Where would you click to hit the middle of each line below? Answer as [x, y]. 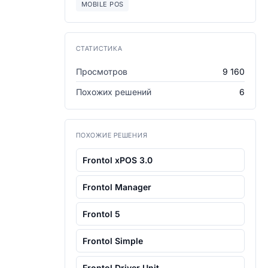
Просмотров [102, 71]
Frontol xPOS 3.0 [118, 160]
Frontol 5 [101, 214]
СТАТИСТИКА [99, 48]
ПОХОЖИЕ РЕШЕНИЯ [112, 135]
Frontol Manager [117, 187]
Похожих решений [114, 92]
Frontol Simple [113, 241]
